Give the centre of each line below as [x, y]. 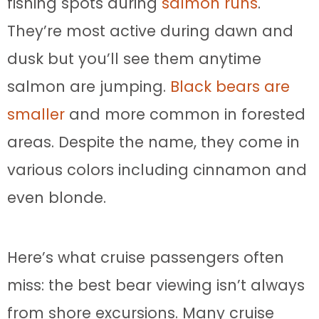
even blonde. [57, 198]
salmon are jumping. [89, 87]
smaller [36, 115]
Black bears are [230, 87]
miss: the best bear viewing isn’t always [156, 286]
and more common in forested [185, 115]
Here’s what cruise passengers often [146, 258]
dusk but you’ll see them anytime [134, 59]
